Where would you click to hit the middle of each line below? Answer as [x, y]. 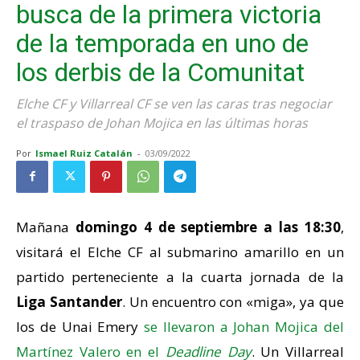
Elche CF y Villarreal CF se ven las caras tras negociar [174, 103]
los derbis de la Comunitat [160, 72]
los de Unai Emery [80, 326]
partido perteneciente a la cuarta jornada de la [180, 276]
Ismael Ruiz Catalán [84, 153]
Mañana [46, 227]
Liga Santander [69, 301]
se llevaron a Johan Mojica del [244, 326]
